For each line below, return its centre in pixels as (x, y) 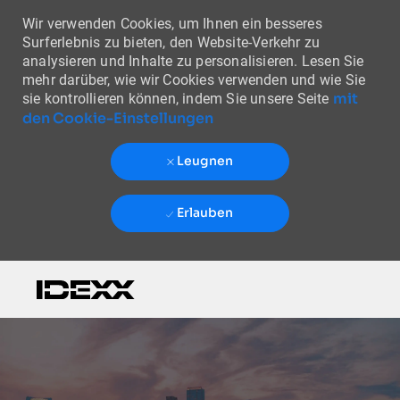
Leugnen (205, 161)
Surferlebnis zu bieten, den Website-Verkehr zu (171, 42)
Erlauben (205, 213)
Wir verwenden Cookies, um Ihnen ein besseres (172, 24)
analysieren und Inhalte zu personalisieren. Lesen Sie (193, 61)
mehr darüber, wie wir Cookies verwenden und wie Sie (194, 80)
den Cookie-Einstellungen (117, 118)
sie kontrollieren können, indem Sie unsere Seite (177, 99)
